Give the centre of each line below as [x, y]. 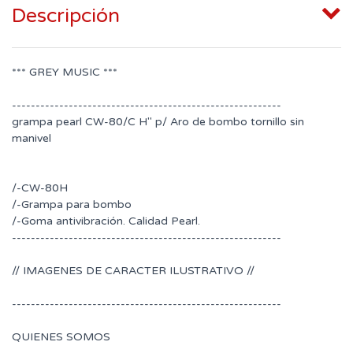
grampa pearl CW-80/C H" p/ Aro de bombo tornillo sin [158, 122]
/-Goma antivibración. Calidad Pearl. [106, 221]
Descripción [66, 16]
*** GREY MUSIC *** [65, 72]
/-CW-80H [40, 188]
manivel [32, 139]
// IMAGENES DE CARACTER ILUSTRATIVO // [133, 271]
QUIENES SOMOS [61, 337]
